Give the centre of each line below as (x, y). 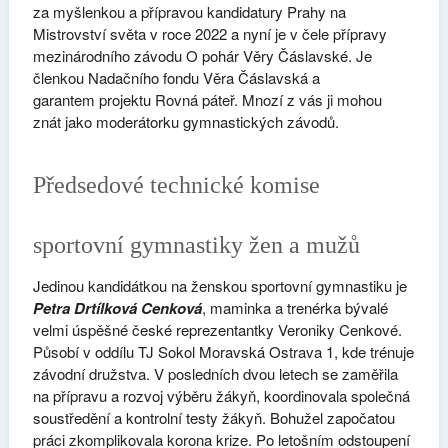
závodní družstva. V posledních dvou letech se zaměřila (215, 374)
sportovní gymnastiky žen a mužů (196, 245)
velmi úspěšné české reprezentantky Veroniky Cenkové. (217, 330)
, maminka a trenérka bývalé (294, 308)
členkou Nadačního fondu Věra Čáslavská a (176, 77)
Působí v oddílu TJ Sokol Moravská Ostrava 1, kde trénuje (223, 352)
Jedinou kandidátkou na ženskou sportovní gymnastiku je (219, 286)
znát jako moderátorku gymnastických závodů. (185, 121)
